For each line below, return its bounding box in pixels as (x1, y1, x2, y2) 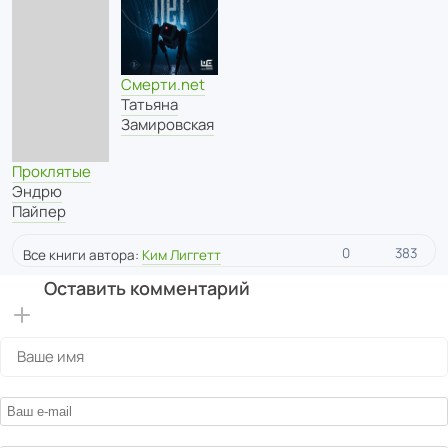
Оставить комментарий (43, 276, 250, 301)
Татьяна (121, 93, 178, 115)
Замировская (121, 113, 214, 135)
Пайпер (12, 201, 66, 223)
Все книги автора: (23, 246, 142, 265)
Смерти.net (121, 73, 205, 95)
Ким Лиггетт (142, 246, 221, 265)
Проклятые (12, 161, 91, 183)
